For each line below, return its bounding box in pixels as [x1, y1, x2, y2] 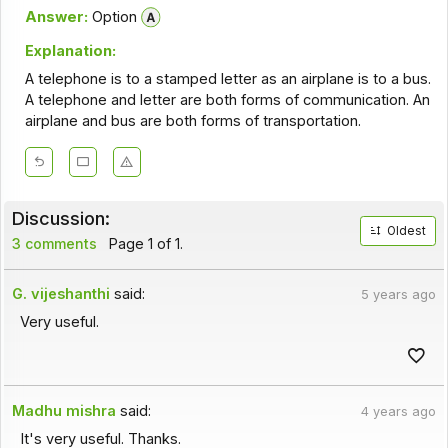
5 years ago [360, 287, 436, 303]
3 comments [11, 235, 97, 253]
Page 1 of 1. [104, 235, 183, 253]
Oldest [387, 224, 427, 239]
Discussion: [11, 207, 110, 230]
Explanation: [24, 42, 116, 61]
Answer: [24, 7, 88, 26]
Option [87, 7, 137, 26]
